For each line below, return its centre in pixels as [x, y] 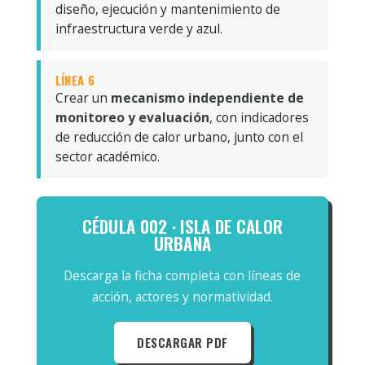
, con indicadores [259, 117]
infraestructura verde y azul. [139, 28]
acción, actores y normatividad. [182, 296]
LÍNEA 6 [75, 79]
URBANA [182, 243]
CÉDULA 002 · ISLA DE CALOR [182, 226]
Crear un [83, 97]
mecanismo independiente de [207, 97]
